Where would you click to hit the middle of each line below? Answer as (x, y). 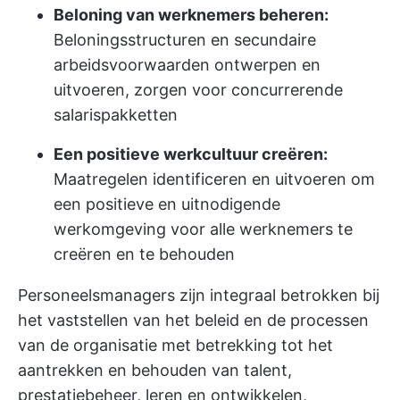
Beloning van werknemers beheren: (191, 15)
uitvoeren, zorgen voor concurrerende (198, 90)
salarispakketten (116, 115)
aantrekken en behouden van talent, (155, 370)
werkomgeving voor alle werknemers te (203, 229)
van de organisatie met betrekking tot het (175, 345)
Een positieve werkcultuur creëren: (191, 154)
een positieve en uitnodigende (167, 204)
